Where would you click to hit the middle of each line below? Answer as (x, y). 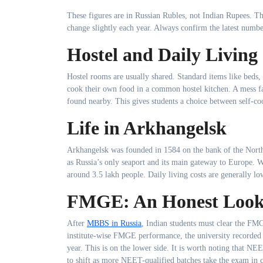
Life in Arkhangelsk (147, 128)
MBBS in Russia (114, 223)
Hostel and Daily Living (162, 55)
